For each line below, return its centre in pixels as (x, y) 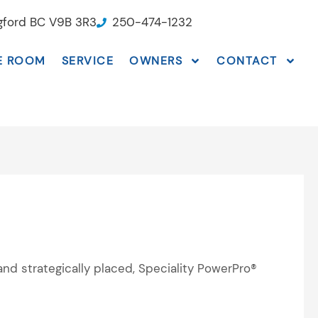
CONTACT (247, 61)
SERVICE (88, 61)
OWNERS (156, 61)
